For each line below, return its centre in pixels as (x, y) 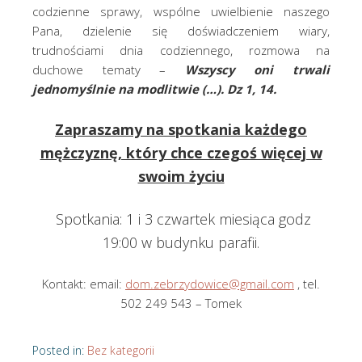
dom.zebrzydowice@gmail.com (210, 284)
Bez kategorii (121, 351)
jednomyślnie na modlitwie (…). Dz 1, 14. (154, 89)
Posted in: (60, 351)
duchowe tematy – (109, 70)
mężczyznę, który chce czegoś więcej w (181, 153)
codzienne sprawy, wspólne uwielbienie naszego (181, 12)
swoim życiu (181, 177)
